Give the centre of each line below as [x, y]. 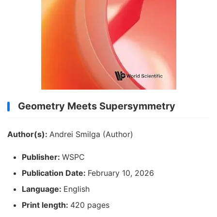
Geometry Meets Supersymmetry [97, 106]
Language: [43, 189]
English [77, 189]
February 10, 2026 [121, 173]
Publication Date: [55, 173]
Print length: [46, 205]
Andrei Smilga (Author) [91, 134]
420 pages [90, 205]
